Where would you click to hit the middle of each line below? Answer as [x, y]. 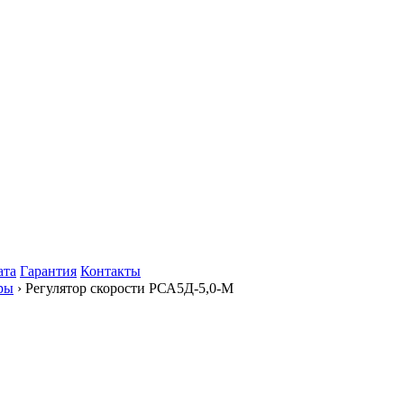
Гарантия [48, 271]
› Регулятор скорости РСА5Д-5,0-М [124, 288]
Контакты [110, 271]
